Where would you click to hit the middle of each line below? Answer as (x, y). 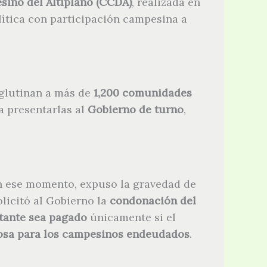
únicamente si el (131, 217)
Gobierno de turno (136, 110)
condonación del (153, 200)
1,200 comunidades (143, 93)
